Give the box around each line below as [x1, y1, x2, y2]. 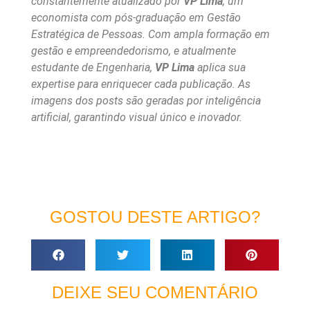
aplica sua [194, 61, 246, 75]
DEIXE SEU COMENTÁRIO [52, 282, 258, 302]
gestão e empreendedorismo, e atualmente [31, 44, 236, 58]
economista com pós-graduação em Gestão [31, 11, 241, 25]
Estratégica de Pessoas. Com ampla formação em [31, 28, 270, 42]
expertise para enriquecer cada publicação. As [31, 77, 250, 91]
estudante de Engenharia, [31, 61, 155, 75]
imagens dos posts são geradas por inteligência [31, 94, 261, 108]
